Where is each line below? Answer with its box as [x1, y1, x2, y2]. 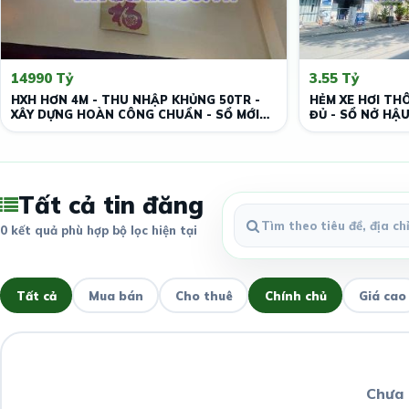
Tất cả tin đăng [18, 190, 204, 220]
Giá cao [358, 288, 406, 303]
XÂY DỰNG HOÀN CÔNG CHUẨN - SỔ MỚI [11, 107, 259, 121]
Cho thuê [174, 288, 233, 303]
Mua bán [88, 288, 143, 303]
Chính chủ [264, 288, 327, 303]
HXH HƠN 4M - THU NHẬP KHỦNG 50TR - [11, 92, 260, 107]
